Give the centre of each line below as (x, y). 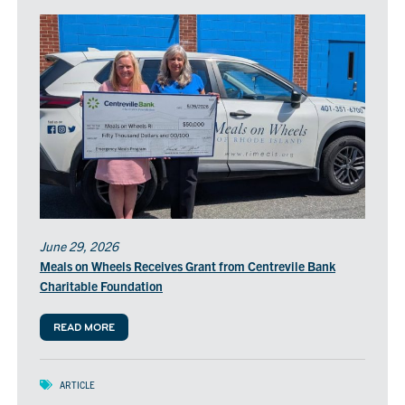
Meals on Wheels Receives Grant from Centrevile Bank (187, 265)
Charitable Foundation (101, 285)
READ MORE (84, 328)
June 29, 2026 (79, 245)
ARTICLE (77, 384)
